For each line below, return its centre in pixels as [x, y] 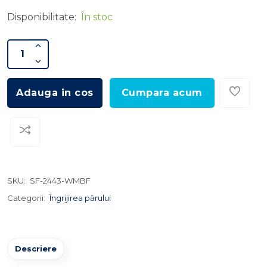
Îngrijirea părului [80, 198]
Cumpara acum [162, 93]
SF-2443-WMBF [60, 181]
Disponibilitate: [42, 17]
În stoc [97, 17]
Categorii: [26, 198]
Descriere [36, 249]
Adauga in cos [55, 93]
